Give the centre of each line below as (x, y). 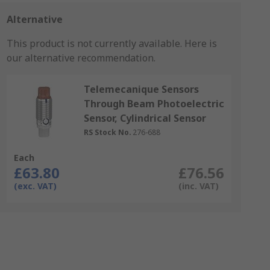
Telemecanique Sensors (141, 89)
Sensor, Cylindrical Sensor (145, 118)
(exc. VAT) (35, 186)
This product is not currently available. (95, 43)
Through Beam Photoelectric (154, 104)
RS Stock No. (107, 132)
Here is (200, 43)
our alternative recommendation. (81, 58)
